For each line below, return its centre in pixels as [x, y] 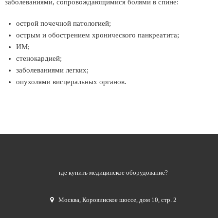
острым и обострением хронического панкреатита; [98, 35]
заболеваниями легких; [52, 70]
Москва [69, 200]
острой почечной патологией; [64, 23]
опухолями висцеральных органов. [71, 82]
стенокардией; [39, 58]
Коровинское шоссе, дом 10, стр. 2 [130, 200]
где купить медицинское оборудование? [114, 173]
